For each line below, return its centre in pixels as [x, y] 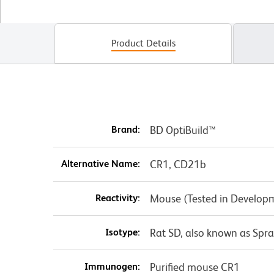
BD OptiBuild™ [183, 130]
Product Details [143, 43]
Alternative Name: [100, 164]
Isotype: [122, 232]
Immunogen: [112, 267]
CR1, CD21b [178, 165]
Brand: [125, 130]
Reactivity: [117, 198]
